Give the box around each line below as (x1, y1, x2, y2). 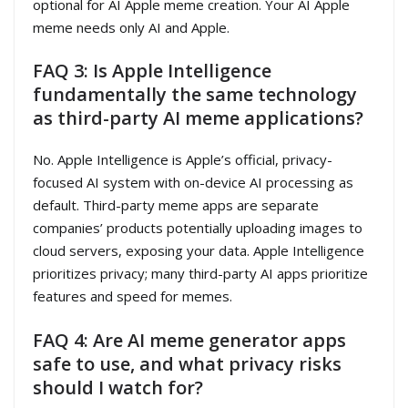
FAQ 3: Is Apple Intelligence (33, 58, 271, 84)
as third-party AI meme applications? (33, 106, 363, 131)
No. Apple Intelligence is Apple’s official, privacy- (33, 150, 332, 169)
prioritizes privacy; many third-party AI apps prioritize (33, 264, 368, 283)
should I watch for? (33, 374, 203, 400)
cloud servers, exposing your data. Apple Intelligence (33, 241, 364, 260)
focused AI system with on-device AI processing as (33, 173, 353, 192)
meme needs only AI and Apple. (33, 17, 229, 36)
